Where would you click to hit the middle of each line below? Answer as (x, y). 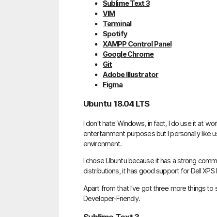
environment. (103, 143)
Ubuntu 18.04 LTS (116, 103)
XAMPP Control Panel (137, 44)
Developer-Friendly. (112, 198)
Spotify (115, 34)
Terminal (117, 24)
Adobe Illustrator (131, 75)
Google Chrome (128, 54)
